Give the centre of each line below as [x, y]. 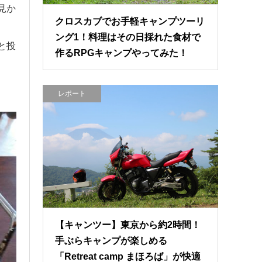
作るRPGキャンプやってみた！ [122, 53]
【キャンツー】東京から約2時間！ [128, 225]
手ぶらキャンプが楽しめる [111, 241]
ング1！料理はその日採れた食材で [128, 37]
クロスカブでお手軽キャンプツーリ [130, 22]
